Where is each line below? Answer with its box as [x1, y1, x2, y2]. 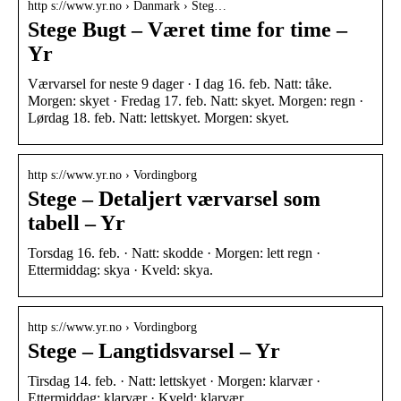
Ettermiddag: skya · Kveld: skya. [28, 261, 213, 277]
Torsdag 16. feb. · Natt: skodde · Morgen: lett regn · [28, 244, 320, 260]
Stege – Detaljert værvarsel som [28, 186, 320, 210]
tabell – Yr [28, 210, 125, 235]
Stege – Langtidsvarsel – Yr [28, 338, 280, 363]
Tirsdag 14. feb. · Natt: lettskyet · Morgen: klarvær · [28, 372, 320, 388]
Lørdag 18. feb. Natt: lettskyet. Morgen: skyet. [28, 109, 289, 125]
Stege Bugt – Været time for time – [28, 17, 347, 41]
